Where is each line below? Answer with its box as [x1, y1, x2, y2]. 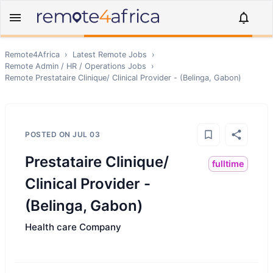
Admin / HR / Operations [35, 62, 126, 71]
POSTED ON [25, 130, 73, 139]
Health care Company [25, 221, 121, 233]
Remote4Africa [5, 50, 60, 59]
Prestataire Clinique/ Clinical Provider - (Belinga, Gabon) [35, 73, 241, 82]
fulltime [212, 158, 244, 169]
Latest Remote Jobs [73, 50, 147, 59]
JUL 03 [73, 130, 100, 139]
